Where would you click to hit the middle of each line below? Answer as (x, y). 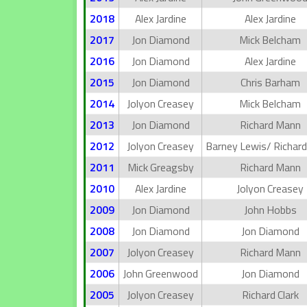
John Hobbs (270, 210)
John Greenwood (160, 273)
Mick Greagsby (160, 167)
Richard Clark (270, 295)
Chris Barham (270, 82)
